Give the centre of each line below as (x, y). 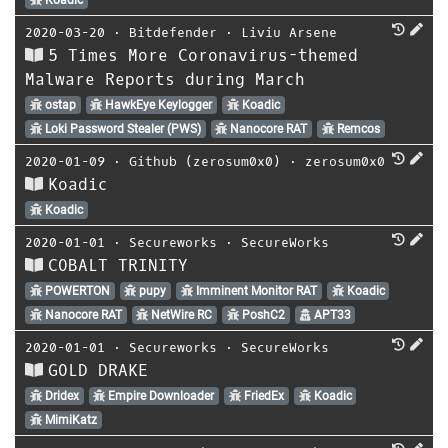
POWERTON (75, 290)
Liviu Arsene (289, 32)
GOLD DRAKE (98, 370)
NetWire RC (180, 314)
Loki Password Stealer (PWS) (121, 128)
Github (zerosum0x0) (205, 161)
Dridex (60, 395)
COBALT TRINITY (118, 265)
